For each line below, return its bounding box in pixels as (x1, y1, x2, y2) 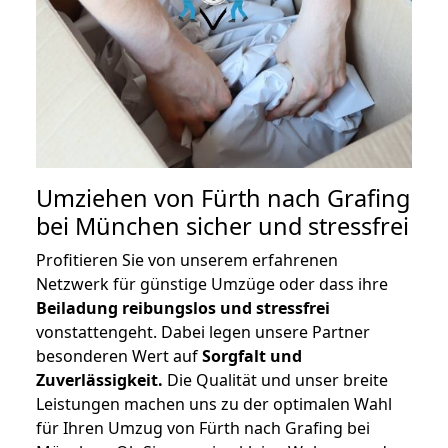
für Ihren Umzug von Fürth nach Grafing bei (36, 417, 370, 440)
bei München (36, 210, 180, 243)
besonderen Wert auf (36, 345, 202, 368)
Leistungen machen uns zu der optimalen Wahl (36, 393, 392, 416)
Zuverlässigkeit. (36, 369, 163, 392)
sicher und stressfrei (180, 210, 409, 243)
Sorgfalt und (202, 345, 302, 368)
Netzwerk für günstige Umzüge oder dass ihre (36, 273, 388, 296)
